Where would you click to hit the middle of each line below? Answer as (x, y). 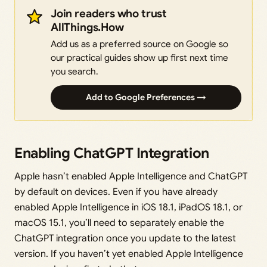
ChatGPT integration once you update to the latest (125, 238)
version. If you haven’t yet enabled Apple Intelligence (129, 254)
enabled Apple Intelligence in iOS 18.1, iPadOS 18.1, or (128, 207)
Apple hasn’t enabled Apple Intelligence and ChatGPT (131, 176)
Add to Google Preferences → (146, 97)
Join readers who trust (109, 13)
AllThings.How (87, 27)
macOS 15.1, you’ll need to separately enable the (119, 223)
